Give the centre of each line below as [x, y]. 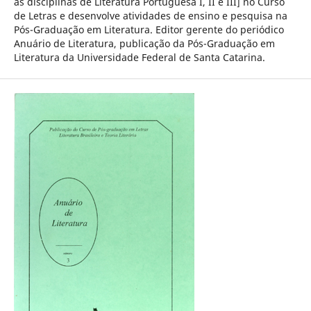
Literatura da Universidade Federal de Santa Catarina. [139, 57]
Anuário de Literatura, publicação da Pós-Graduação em [144, 43]
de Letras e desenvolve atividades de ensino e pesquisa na [150, 15]
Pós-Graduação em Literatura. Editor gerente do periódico [149, 29]
